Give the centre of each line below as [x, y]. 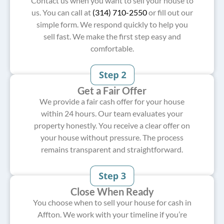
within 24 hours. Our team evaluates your [112, 113]
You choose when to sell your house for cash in [112, 202]
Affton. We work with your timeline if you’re [112, 214]
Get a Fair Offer [112, 90]
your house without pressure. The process [112, 137]
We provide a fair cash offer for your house [112, 101]
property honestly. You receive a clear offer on [112, 125]
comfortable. [112, 48]
